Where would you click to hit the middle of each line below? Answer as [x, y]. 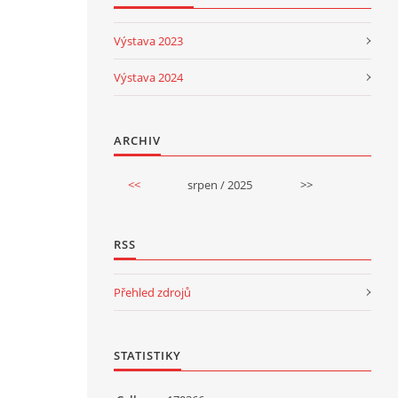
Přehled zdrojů [152, 292]
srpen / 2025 [220, 184]
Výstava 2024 [148, 77]
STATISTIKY [147, 355]
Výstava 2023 [148, 40]
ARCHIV [137, 140]
